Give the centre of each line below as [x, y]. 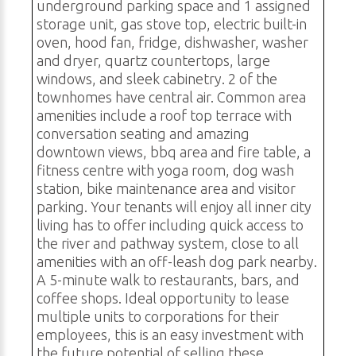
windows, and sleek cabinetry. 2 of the [157, 79]
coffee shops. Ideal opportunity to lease [163, 298]
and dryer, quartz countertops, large [153, 61]
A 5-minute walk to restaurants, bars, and [168, 280]
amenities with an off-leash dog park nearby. [177, 262]
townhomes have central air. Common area [171, 97]
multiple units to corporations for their [158, 317]
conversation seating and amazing [143, 134]
